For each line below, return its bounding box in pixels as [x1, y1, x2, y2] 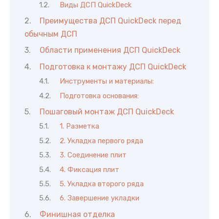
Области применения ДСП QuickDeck [39, 45, 180, 55]
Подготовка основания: [59, 91, 139, 100]
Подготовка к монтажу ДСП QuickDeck [39, 62, 186, 71]
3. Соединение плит [59, 151, 127, 160]
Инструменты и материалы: [59, 77, 154, 86]
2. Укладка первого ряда [59, 136, 143, 145]
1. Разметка [59, 122, 99, 131]
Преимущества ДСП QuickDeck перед [39, 16, 181, 25]
